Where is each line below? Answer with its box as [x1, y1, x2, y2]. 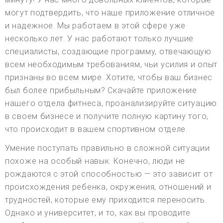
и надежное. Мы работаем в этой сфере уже [5, 20, 186, 30]
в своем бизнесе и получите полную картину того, [5, 111, 209, 121]
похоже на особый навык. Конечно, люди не [5, 156, 186, 166]
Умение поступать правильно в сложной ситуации [5, 143, 210, 153]
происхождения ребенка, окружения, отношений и [5, 182, 212, 192]
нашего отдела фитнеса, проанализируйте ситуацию [5, 98, 217, 108]
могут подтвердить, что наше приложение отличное [5, 7, 215, 17]
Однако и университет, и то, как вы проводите [5, 208, 191, 218]
